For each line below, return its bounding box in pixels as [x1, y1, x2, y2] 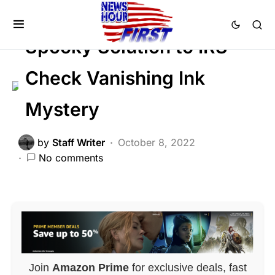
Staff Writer [52, 136, 105, 149]
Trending [187, 2, 231, 15]
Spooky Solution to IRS [25, 35, 228, 58]
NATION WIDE [98, 2, 166, 15]
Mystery [25, 98, 99, 120]
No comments [39, 152, 103, 165]
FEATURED [25, 2, 77, 15]
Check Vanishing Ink [25, 66, 205, 89]
